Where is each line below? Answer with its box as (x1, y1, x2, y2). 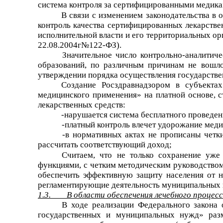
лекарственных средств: (38, 100, 125, 110)
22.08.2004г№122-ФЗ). (38, 40, 121, 50)
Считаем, (62, 150, 95, 160)
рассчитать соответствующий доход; (38, 139, 172, 149)
